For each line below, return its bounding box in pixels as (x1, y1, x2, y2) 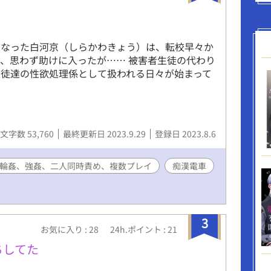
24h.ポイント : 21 (110, 223, 177, 235)
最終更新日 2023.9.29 (63, 127, 148, 140)
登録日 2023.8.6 (155, 127, 216, 140)
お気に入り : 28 (41, 223, 100, 235)
